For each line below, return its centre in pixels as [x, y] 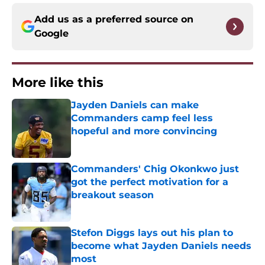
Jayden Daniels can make [135, 105]
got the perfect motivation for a [150, 182]
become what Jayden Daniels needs [161, 246]
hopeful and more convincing [144, 131]
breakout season [112, 195]
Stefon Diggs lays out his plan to [152, 233]
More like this [58, 83]
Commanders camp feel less [142, 118]
